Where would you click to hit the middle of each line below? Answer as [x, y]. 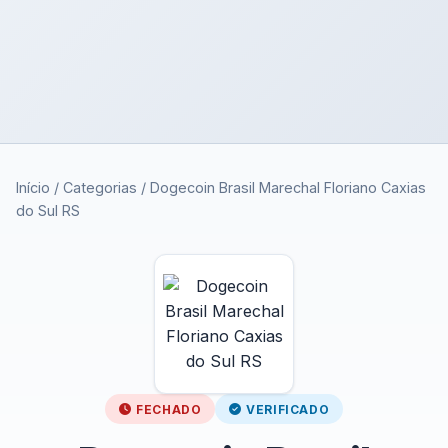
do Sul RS [48, 210]
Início [33, 187]
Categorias [100, 187]
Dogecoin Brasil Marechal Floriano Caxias [288, 187]
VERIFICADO [288, 409]
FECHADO [169, 409]
